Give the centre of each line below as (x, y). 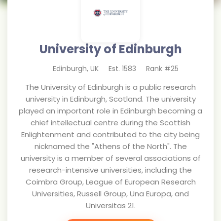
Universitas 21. (110, 205)
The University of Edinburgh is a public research (110, 87)
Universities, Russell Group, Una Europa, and (110, 194)
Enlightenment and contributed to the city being (110, 134)
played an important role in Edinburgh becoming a (110, 111)
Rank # (158, 69)
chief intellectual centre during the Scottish (110, 123)
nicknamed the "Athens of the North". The (110, 146)
